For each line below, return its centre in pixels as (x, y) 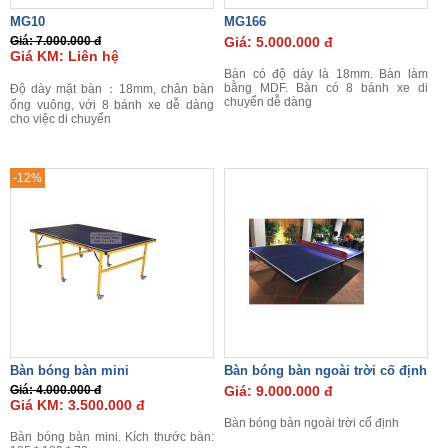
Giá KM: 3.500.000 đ (77, 405)
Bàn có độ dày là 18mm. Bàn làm (326, 74)
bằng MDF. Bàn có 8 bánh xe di (326, 88)
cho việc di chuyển (60, 119)
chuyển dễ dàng (268, 102)
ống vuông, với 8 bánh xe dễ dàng (112, 105)
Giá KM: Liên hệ (64, 56)
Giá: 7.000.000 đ (55, 41)
